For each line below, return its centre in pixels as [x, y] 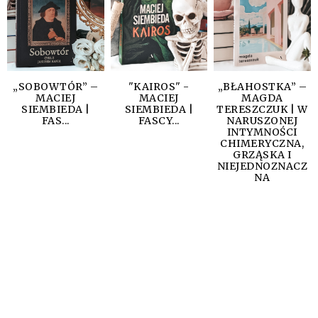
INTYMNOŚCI [262, 132]
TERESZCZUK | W [262, 110]
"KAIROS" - [159, 87]
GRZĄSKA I [262, 155]
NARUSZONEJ [262, 121]
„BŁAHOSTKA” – [262, 87]
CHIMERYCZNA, [262, 144]
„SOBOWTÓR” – [56, 87]
